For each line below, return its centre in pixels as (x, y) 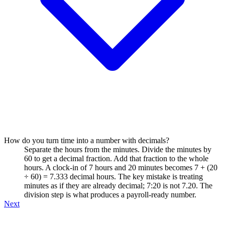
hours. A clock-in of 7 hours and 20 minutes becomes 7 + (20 (121, 167)
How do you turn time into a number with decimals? (87, 140)
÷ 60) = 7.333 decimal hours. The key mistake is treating (114, 176)
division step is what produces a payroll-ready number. (110, 194)
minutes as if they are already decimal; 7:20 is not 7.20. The (118, 185)
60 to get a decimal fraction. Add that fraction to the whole (116, 158)
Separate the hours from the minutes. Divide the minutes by (118, 149)
